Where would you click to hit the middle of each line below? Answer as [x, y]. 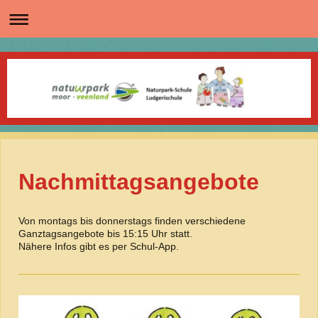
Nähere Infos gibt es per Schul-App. [99, 246]
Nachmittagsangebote [139, 181]
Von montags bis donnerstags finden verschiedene [132, 220]
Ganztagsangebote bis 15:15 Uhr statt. [105, 233]
